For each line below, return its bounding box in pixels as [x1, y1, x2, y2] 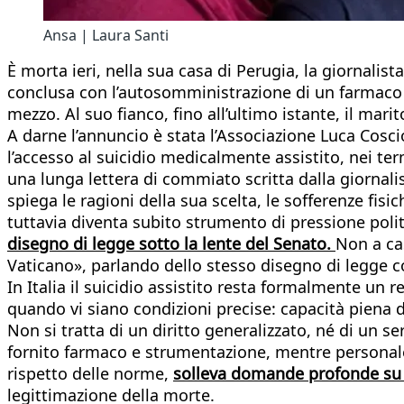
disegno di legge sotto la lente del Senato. [7, 232, 335, 254]
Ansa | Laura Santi [43, 24, 169, 45]
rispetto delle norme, [7, 362, 173, 384]
